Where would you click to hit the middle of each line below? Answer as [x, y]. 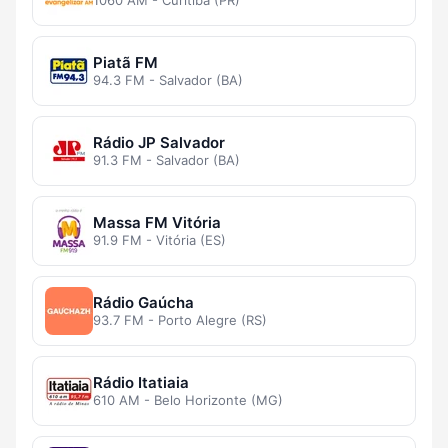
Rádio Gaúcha [143, 303]
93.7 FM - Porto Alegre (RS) [180, 320]
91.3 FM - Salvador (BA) [166, 160]
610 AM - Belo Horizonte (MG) [188, 400]
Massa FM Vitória [157, 223]
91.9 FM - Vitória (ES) [159, 240]
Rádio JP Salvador [159, 143]
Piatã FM [125, 63]
